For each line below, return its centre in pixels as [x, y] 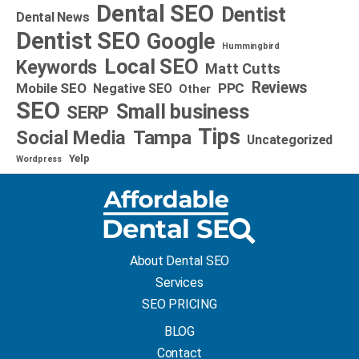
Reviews [279, 87]
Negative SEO [133, 88]
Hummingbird [251, 46]
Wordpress [39, 159]
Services [179, 282]
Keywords [57, 67]
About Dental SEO [179, 260]
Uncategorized [290, 139]
